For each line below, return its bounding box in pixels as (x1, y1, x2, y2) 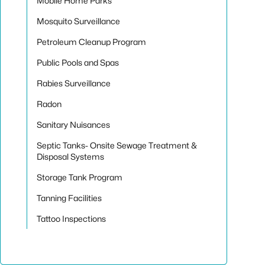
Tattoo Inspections (37, 214, 106, 224)
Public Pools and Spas (37, 57, 119, 67)
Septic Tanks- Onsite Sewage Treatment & (37, 140, 197, 150)
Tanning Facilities (37, 193, 102, 203)
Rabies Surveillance (37, 78, 111, 88)
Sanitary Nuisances (37, 119, 110, 130)
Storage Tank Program (37, 172, 122, 182)
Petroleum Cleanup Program (37, 37, 146, 47)
